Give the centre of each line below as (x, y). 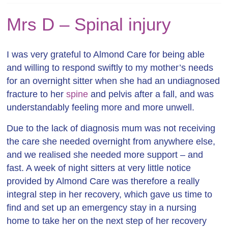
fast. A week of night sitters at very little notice (99, 168)
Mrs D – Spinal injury (89, 24)
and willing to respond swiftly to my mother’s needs (110, 68)
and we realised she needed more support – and (105, 155)
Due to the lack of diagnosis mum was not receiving (111, 128)
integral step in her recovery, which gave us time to (110, 194)
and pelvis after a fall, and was (151, 94)
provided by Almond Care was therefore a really (103, 181)
